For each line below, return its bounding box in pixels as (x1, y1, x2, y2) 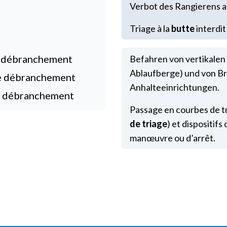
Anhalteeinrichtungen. (130, 82, 219, 93)
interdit (195, 23, 226, 34)
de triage (130, 118, 167, 129)
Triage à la (130, 23, 171, 34)
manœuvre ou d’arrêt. (130, 132, 215, 143)
